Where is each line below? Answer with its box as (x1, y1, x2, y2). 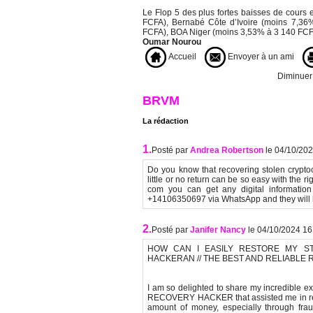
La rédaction (143, 117, 189, 126)
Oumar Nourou (143, 37, 201, 48)
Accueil (166, 52, 196, 62)
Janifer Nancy (190, 225, 248, 235)
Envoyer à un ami (226, 52, 294, 62)
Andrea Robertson (190, 145, 263, 156)
